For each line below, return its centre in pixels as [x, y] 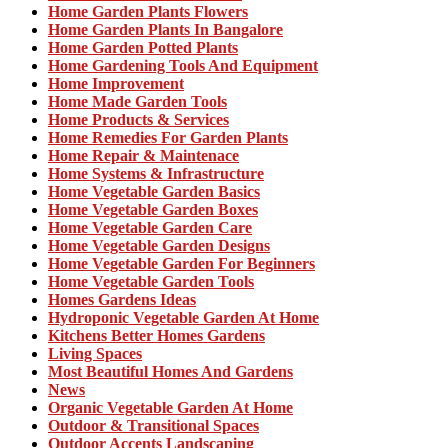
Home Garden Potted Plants [143, 47]
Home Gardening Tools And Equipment [183, 65]
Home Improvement [116, 83]
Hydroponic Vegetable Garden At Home [183, 317]
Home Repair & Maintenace [143, 155]
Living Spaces [95, 353]
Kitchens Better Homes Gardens [156, 335]
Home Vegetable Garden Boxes [153, 209]
